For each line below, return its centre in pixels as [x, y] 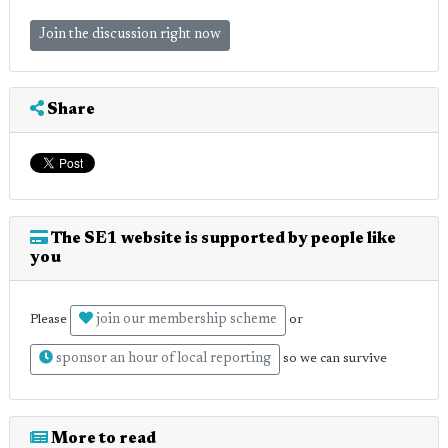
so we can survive [333, 358]
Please [50, 319]
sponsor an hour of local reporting [162, 358]
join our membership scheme [185, 319]
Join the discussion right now [130, 34]
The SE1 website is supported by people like [222, 238]
